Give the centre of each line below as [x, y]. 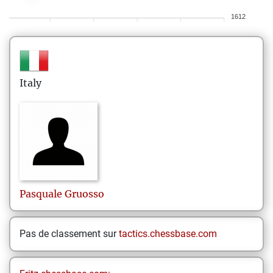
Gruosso [84, 194]
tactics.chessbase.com [168, 234]
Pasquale [41, 194]
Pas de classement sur [69, 234]
